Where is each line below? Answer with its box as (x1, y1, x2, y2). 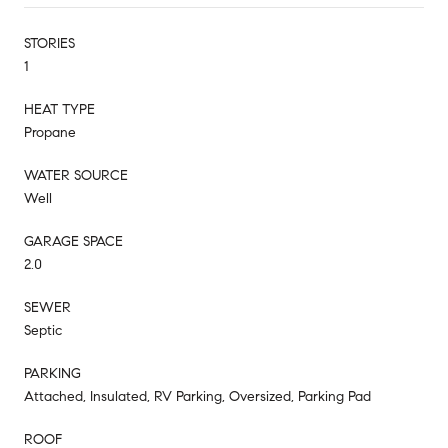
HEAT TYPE (24, 100, 95, 118)
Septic (24, 321, 62, 339)
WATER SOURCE (24, 166, 128, 184)
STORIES (24, 34, 75, 52)
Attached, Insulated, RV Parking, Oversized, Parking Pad (24, 387, 371, 405)
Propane (24, 123, 76, 141)
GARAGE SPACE (24, 232, 123, 250)
